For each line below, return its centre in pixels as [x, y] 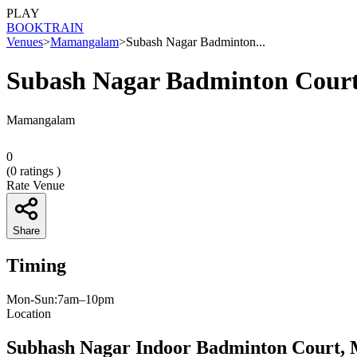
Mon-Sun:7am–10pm [60, 299]
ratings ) [39, 171]
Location [29, 313]
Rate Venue [35, 185]
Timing [36, 265]
